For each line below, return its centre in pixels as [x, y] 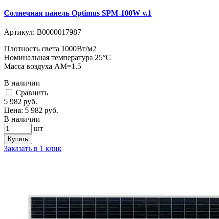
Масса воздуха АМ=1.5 [43, 66]
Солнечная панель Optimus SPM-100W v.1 [78, 13]
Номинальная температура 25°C [57, 58]
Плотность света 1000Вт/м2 [50, 49]
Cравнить [32, 93]
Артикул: [19, 32]
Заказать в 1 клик [33, 149]
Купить [18, 139]
